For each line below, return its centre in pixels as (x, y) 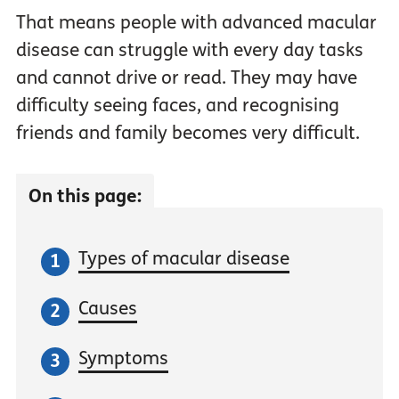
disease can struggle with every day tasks (189, 51)
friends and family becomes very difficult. (187, 134)
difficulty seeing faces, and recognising (177, 106)
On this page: (85, 197)
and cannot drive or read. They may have (186, 78)
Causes (107, 309)
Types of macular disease (183, 259)
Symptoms (123, 359)
